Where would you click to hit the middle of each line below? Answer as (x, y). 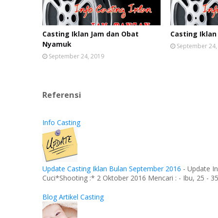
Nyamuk (57, 44)
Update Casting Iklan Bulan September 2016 (112, 169)
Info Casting (61, 123)
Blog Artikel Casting (73, 197)
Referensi (62, 95)
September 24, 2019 (76, 56)
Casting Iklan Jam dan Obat (91, 34)
